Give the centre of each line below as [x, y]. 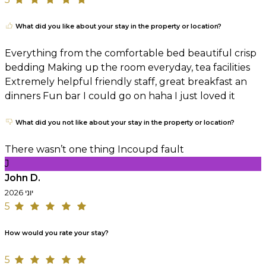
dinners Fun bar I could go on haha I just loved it [120, 96]
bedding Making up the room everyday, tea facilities [127, 68]
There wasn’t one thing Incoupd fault [94, 150]
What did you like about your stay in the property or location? [118, 27]
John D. [23, 178]
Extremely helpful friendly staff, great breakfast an [126, 82]
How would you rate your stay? [57, 233]
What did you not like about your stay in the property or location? [124, 123]
